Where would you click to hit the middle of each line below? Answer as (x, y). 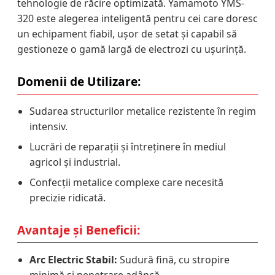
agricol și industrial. (75, 162)
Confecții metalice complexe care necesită (126, 182)
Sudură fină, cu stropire (173, 259)
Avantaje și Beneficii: (79, 230)
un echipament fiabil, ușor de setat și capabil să (127, 33)
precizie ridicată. (68, 197)
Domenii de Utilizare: (79, 81)
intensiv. (48, 126)
